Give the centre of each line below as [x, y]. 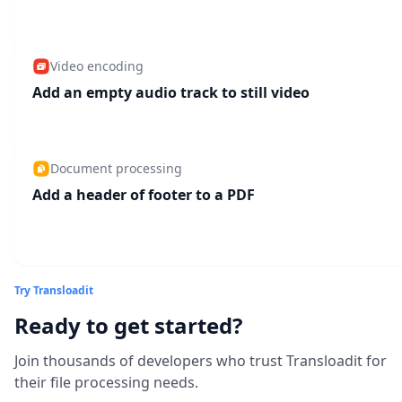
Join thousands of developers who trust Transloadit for [201, 361]
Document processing [116, 169]
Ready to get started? [128, 326]
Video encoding [97, 66]
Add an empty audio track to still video [171, 93]
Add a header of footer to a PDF [144, 195]
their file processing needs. [106, 383]
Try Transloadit [54, 291]
